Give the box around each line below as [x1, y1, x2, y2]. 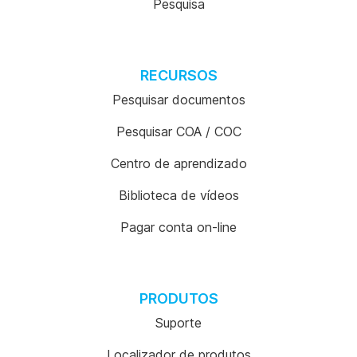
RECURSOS [139, 67, 218, 84]
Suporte [155, 315, 202, 331]
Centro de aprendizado [110, 155, 247, 171]
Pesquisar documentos [112, 92, 245, 108]
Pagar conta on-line [120, 219, 237, 235]
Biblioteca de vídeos [118, 187, 239, 203]
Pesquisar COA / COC [116, 124, 241, 139]
